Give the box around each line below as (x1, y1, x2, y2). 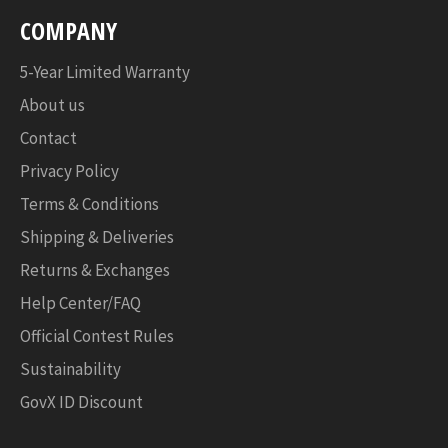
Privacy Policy (20, 159, 119, 182)
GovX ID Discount (20, 390, 143, 413)
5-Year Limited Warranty (20, 60, 190, 83)
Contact (20, 126, 77, 149)
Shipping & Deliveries (20, 225, 174, 248)
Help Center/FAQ (20, 291, 141, 314)
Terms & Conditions (20, 192, 159, 215)
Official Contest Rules (20, 324, 174, 347)
